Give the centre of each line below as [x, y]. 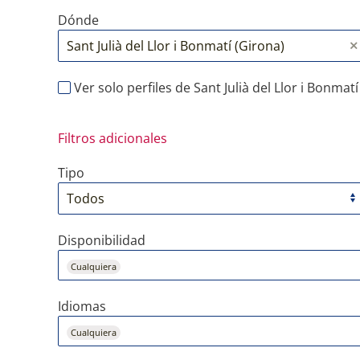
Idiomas [82, 306]
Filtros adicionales [112, 138]
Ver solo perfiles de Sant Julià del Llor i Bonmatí [215, 88]
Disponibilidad [102, 240]
